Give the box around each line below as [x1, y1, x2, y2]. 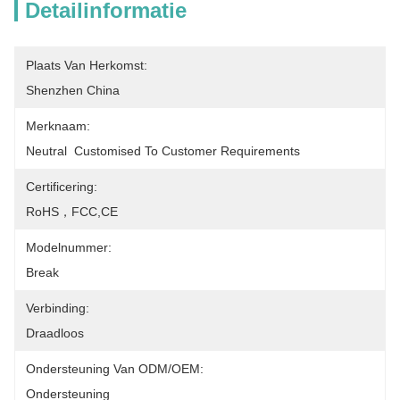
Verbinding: [26, 301, 89, 315]
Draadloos [26, 326, 84, 340]
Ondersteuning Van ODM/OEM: [26, 362, 204, 376]
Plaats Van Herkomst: [26, 58, 147, 72]
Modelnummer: [26, 240, 112, 254]
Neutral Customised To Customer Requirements [26, 144, 300, 158]
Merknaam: [26, 119, 90, 133]
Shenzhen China [26, 83, 120, 97]
